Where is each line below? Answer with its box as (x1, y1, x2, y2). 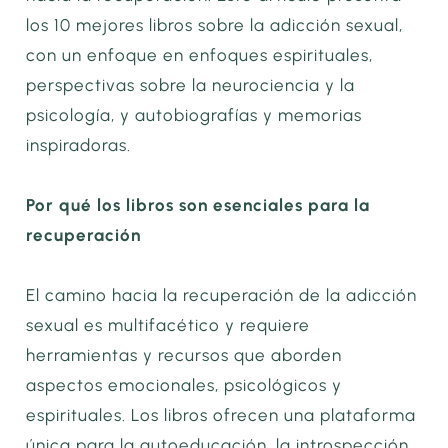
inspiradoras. (26, 135, 132, 156)
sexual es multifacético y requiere (26, 314, 311, 335)
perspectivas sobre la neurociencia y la (26, 75, 356, 96)
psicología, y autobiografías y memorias (26, 105, 363, 126)
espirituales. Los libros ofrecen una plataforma (26, 404, 417, 425)
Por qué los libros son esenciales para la (26, 195, 371, 216)
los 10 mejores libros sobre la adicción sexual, (26, 15, 404, 36)
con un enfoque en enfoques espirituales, (26, 45, 374, 66)
